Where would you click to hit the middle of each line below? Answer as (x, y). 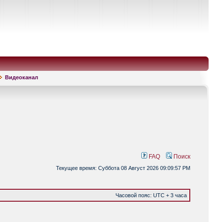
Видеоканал (22, 77)
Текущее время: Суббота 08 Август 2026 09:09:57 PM (123, 168)
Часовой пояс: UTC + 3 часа (151, 195)
